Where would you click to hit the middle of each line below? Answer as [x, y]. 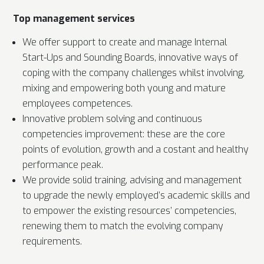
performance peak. [63, 164]
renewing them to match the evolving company [123, 226]
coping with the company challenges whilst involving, [134, 72]
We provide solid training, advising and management [132, 180]
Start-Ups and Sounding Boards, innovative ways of [131, 57]
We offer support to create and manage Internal [125, 42]
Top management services [74, 18]
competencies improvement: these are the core [124, 134]
